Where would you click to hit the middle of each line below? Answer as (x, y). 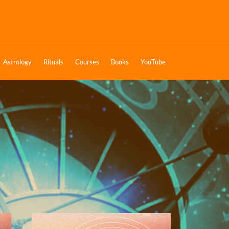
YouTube (153, 62)
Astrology (17, 62)
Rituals (53, 62)
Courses (87, 62)
